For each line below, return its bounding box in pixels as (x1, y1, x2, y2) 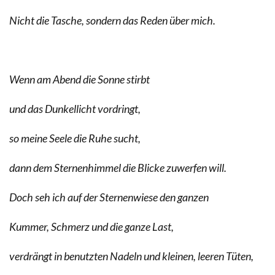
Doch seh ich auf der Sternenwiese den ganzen (9, 190, 209, 204)
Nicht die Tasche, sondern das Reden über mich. (9, 13, 215, 27)
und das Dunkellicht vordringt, (9, 101, 141, 115)
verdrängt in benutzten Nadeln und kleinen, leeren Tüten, (9, 249, 254, 263)
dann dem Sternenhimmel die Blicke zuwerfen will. (9, 160, 227, 174)
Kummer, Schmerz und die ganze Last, (9, 219, 174, 233)
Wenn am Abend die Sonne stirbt (9, 72, 150, 86)
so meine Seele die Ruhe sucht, (9, 131, 141, 145)
